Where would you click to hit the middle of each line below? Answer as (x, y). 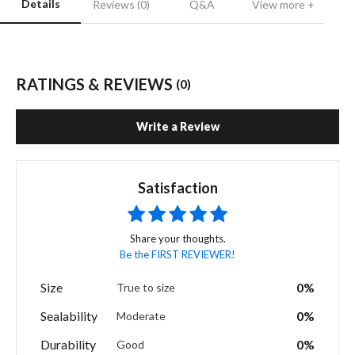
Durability (68, 345)
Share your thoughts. (177, 239)
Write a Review (177, 127)
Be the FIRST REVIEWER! (177, 255)
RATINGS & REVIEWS (96, 84)
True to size (146, 288)
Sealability (69, 316)
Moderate (141, 316)
